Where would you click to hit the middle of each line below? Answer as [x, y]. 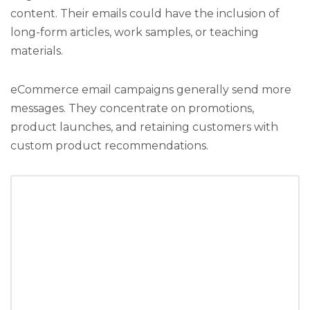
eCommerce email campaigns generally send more [151, 89]
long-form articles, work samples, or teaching [135, 32]
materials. [37, 51]
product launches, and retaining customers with [144, 127]
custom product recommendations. [109, 145]
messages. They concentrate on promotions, [132, 108]
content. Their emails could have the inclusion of [145, 13]
